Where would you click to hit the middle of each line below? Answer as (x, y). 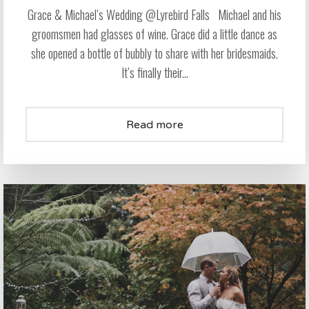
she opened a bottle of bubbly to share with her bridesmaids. (154, 53)
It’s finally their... (154, 73)
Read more (154, 125)
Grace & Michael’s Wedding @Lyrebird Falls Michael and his (154, 15)
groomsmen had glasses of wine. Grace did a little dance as (154, 34)
